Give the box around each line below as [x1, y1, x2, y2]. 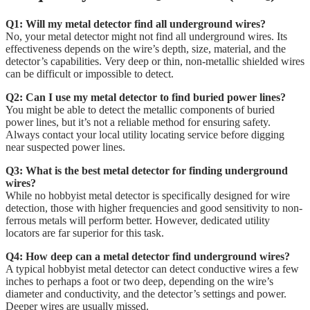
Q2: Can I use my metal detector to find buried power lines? [6, 91, 286, 103]
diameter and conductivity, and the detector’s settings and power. [6, 287, 286, 300]
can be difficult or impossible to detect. [6, 67, 174, 80]
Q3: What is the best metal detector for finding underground [6, 164, 288, 176]
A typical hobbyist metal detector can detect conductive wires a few [6, 262, 299, 275]
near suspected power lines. [6, 140, 125, 153]
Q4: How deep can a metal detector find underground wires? [6, 250, 290, 262]
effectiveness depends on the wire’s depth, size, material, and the [6, 42, 286, 55]
